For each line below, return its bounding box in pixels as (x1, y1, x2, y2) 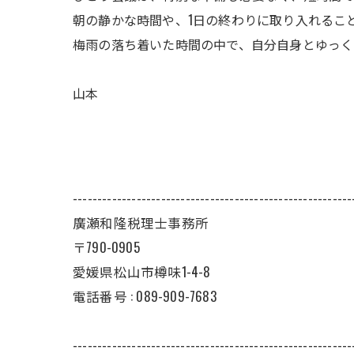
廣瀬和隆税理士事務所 (73, 213, 209, 232)
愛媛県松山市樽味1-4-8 (73, 262, 211, 281)
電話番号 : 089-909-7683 (73, 286, 217, 306)
